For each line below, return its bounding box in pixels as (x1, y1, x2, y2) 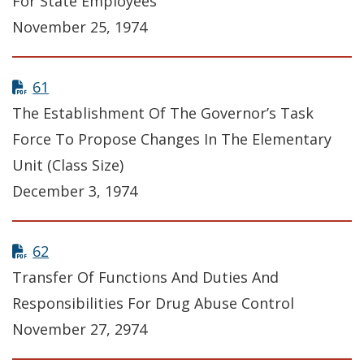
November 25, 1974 (12, 17, 147, 37)
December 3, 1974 (12, 181, 137, 201)
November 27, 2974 (12, 319, 147, 340)
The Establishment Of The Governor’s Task (12, 103, 314, 123)
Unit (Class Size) (12, 155, 123, 175)
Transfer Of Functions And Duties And (12, 267, 279, 288)
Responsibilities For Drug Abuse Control (12, 293, 294, 314)
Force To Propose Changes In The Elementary (12, 129, 331, 149)
